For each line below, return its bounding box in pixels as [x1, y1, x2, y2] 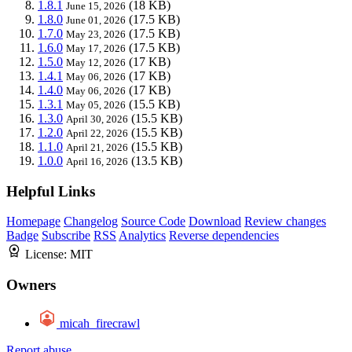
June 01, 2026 [66, 13, 126, 26]
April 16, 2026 [66, 155, 128, 167]
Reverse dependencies [169, 229, 279, 243]
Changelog [64, 214, 118, 229]
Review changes [244, 214, 326, 229]
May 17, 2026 [66, 42, 126, 54]
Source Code [121, 214, 185, 229]
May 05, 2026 [66, 98, 126, 111]
